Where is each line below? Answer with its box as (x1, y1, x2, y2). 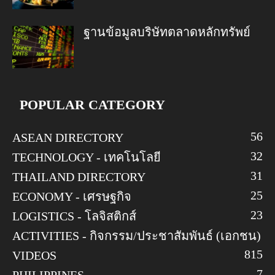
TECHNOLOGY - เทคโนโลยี (12, 150, 161, 165)
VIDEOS (12, 249, 56, 263)
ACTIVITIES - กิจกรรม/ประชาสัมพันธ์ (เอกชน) (12, 229, 261, 243)
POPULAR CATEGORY (20, 97, 165, 113)
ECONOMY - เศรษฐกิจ (12, 190, 131, 204)
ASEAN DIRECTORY (12, 131, 123, 145)
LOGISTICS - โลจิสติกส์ (12, 209, 136, 223)
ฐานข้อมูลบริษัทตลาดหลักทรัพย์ (83, 25, 250, 39)
